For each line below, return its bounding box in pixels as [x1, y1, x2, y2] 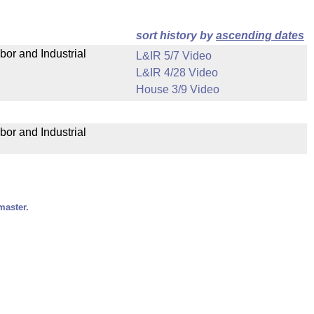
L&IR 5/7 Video [136, 50, 212, 62]
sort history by [136, 29, 216, 41]
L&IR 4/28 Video [136, 67, 218, 78]
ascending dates [216, 29, 304, 41]
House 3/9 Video [136, 83, 219, 95]
